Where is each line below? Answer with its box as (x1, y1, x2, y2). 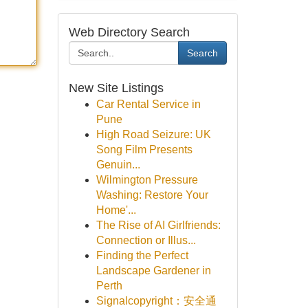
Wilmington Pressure (96, 174, 198, 186)
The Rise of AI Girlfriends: (96, 219, 221, 231)
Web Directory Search (68, 25, 190, 39)
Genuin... (96, 159, 140, 170)
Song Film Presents (96, 144, 192, 155)
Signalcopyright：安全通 (96, 295, 217, 307)
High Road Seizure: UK (96, 129, 211, 140)
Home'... (96, 204, 136, 216)
